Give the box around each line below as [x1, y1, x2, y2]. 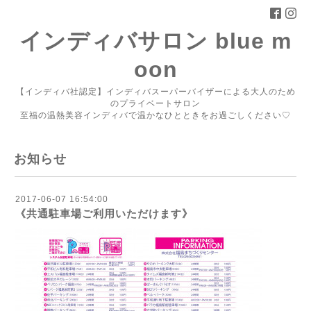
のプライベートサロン [110, 99, 201, 108]
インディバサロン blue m [19, 28, 292, 53]
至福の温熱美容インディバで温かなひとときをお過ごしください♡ [20, 110, 291, 120]
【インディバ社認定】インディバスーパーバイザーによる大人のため [15, 87, 296, 96]
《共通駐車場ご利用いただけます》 [15, 208, 193, 219]
